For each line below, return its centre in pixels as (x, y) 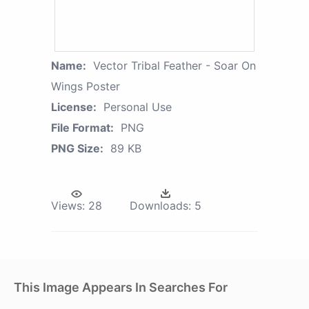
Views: (68, 205)
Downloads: (160, 205)
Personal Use (138, 107)
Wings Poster (86, 86)
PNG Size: (77, 148)
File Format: (82, 127)
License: (74, 107)
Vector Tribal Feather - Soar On (175, 65)
